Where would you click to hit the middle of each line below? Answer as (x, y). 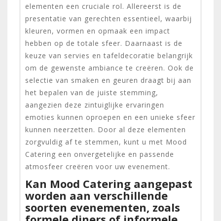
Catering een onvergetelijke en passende (100, 154)
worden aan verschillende (96, 195)
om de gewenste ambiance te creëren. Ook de (110, 68)
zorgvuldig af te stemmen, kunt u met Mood (106, 142)
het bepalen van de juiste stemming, (92, 92)
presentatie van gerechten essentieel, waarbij (109, 18)
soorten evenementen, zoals (103, 207)
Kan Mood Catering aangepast (109, 183)
